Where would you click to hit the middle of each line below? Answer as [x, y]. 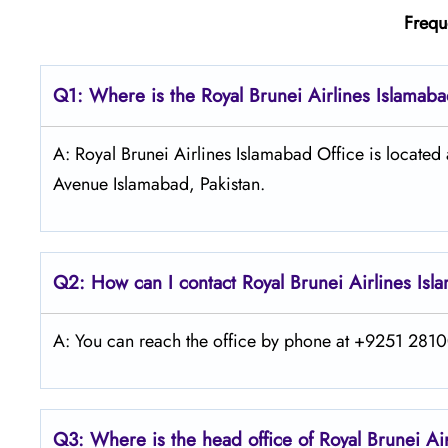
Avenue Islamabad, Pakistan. [159, 183]
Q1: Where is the [127, 95]
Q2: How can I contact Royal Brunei [198, 282]
